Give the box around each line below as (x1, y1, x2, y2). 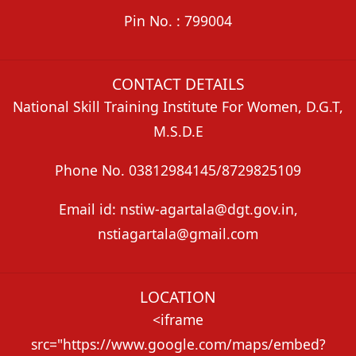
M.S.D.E (153, 122, 203, 141)
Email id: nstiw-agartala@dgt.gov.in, (58, 199, 298, 219)
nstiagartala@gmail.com (98, 223, 258, 243)
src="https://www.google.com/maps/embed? (30, 335, 326, 354)
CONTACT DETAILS (111, 73, 245, 95)
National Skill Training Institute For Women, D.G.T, (13, 97, 343, 117)
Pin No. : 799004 (124, 10, 232, 30)
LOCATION (140, 286, 216, 308)
